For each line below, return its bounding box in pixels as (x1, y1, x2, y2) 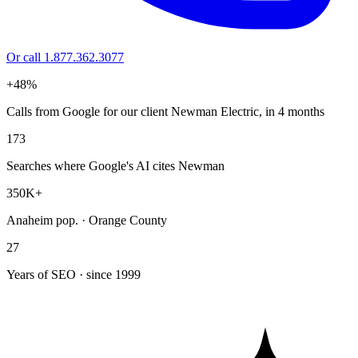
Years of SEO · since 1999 (6, 267, 141, 281)
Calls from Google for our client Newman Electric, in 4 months (6, 104, 324, 118)
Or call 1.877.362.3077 (6, 50, 124, 64)
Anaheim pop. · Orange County (6, 213, 167, 227)
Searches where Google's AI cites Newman (6, 158, 225, 173)
